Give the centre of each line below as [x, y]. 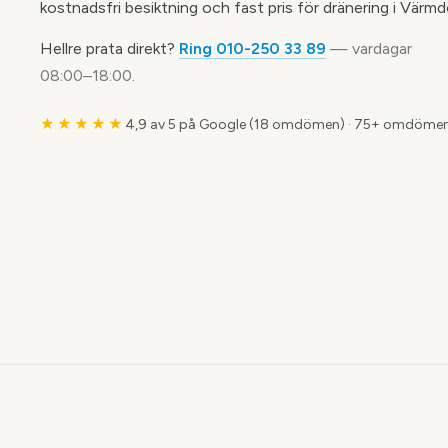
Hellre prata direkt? [109, 48]
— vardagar [369, 48]
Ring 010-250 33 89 [252, 48]
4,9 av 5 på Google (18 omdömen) [235, 124]
